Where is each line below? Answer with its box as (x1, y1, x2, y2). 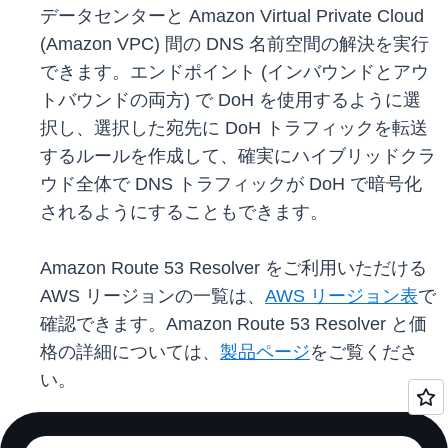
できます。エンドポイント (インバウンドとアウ (40, 62, 429, 83)
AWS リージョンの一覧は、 (40, 286, 265, 307)
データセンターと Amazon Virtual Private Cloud (40, 6, 424, 27)
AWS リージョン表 (265, 286, 418, 307)
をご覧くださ (310, 342, 418, 363)
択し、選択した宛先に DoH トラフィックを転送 (40, 118, 428, 139)
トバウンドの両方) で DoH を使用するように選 (40, 90, 421, 111)
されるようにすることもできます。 (40, 202, 328, 223)
